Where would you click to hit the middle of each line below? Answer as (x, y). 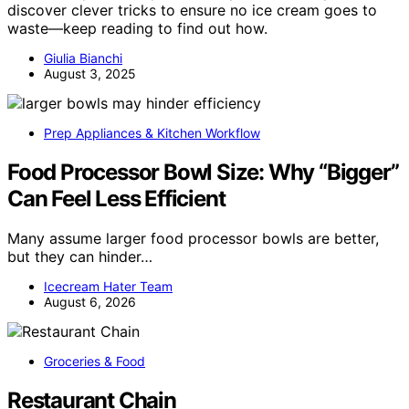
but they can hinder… (80, 257)
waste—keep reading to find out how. (137, 28)
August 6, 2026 (90, 302)
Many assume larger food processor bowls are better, (193, 239)
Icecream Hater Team (108, 287)
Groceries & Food (94, 362)
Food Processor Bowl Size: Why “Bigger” (203, 172)
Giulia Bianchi (83, 58)
